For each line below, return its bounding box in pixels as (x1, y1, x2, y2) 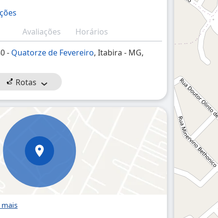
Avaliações (22, 26, 61, 37)
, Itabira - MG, (94, 47, 144, 58)
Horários (75, 26, 109, 37)
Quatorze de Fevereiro (11, 47, 94, 58)
